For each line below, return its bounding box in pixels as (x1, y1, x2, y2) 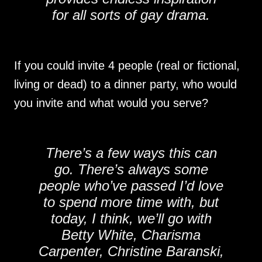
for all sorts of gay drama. (52, 7, 210, 23)
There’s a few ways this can (45, 145, 217, 161)
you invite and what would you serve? (14, 96, 208, 109)
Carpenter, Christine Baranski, (38, 243, 224, 259)
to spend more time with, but (43, 194, 219, 210)
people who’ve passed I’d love (39, 178, 223, 194)
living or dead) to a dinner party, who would (14, 78, 237, 91)
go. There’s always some (54, 161, 208, 177)
